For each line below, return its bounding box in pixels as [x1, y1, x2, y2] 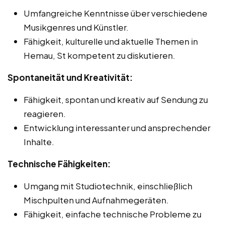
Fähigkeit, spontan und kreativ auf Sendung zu [24, 93, 208, 105]
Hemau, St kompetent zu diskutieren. [24, 49, 175, 61]
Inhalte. [24, 136, 54, 147]
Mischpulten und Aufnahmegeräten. [24, 194, 169, 205]
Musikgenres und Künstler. [24, 21, 129, 33]
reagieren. [24, 107, 66, 119]
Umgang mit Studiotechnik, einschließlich [24, 180, 192, 191]
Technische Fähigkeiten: [8, 158, 110, 169]
